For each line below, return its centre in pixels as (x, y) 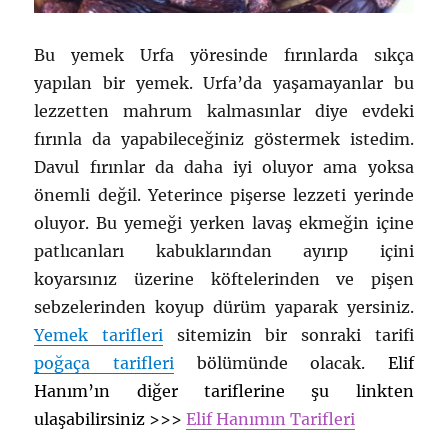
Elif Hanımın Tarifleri (271, 419)
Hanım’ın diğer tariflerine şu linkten (224, 391)
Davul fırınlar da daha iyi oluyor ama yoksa (224, 167)
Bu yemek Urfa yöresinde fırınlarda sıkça (224, 55)
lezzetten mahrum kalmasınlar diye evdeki (224, 111)
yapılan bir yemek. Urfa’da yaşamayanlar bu (224, 83)
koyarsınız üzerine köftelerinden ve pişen (224, 279)
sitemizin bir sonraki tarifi (288, 335)
